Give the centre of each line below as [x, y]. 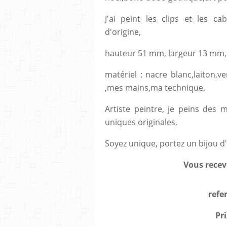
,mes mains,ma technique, [155, 88]
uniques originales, [142, 122]
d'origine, [123, 32]
